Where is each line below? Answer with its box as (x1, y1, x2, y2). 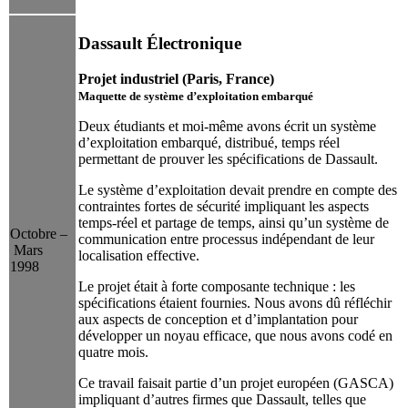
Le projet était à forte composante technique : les (78, 278, 355, 294)
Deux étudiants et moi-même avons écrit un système (78, 117, 376, 134)
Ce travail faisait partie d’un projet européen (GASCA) (78, 374, 393, 391)
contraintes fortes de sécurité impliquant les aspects (78, 198, 369, 214)
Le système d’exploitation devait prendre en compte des (78, 181, 397, 198)
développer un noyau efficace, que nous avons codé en (78, 327, 393, 343)
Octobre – (10, 226, 67, 242)
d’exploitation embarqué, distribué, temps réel (78, 134, 340, 150)
